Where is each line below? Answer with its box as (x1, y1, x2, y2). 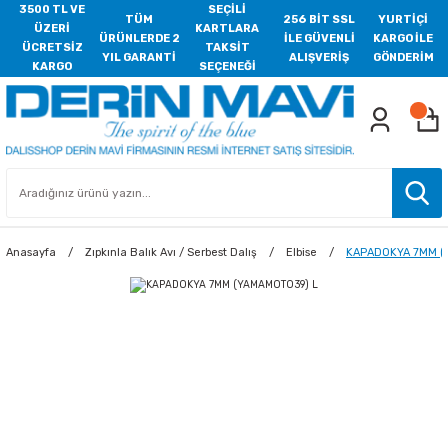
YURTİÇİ (378, 12, 429, 26)
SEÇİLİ (208, 3, 247, 16)
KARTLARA (195, 22, 260, 35)
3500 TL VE (19, 3, 86, 16)
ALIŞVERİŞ (289, 50, 350, 64)
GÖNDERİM (372, 50, 434, 64)
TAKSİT (204, 41, 250, 54)
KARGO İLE (373, 31, 434, 45)
